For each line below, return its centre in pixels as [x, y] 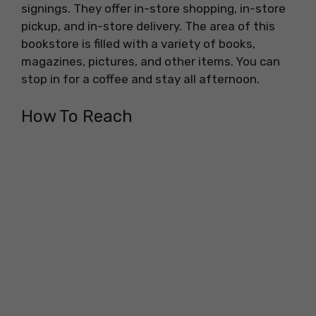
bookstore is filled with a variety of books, [138, 44]
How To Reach [77, 116]
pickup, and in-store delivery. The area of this [148, 26]
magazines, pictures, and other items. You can [151, 62]
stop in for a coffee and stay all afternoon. [140, 79]
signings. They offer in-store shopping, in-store [153, 9]
